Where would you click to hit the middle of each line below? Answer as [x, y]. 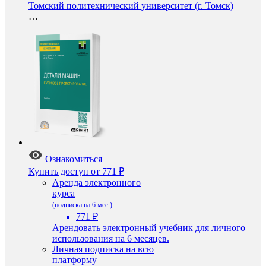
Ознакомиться [74, 159]
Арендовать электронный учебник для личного [149, 228]
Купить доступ [58, 171]
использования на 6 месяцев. [111, 238]
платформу [75, 260]
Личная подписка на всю [103, 249]
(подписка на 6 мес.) [82, 205]
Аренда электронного [96, 183]
